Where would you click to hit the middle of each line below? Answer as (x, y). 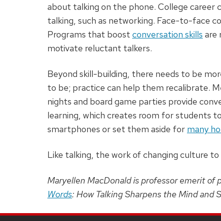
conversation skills (167, 35)
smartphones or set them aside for (117, 129)
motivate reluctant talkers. (100, 48)
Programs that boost (90, 35)
